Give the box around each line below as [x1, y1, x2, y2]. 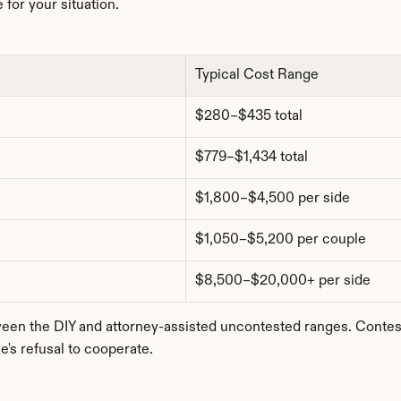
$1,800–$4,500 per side [195, 192, 350, 206]
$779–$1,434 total [195, 150, 308, 165]
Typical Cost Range [195, 68, 319, 82]
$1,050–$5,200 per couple [195, 233, 366, 247]
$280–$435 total [195, 109, 303, 124]
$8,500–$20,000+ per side [195, 274, 371, 288]
